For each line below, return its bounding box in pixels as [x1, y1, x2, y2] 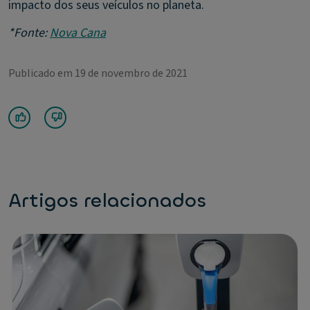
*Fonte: [8, 24, 50, 42]
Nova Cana [50, 24, 106, 42]
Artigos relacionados [8, 188, 206, 213]
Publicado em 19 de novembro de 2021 [8, 66, 188, 81]
